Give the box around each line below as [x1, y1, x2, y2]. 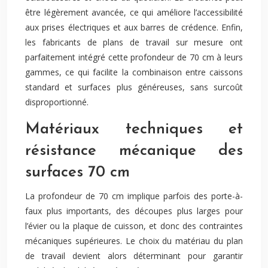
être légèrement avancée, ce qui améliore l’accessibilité [25, 7, 243, 18]
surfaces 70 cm [25, 165, 130, 181]
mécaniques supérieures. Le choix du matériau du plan [25, 235, 243, 246]
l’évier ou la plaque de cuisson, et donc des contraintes [25, 220, 243, 232]
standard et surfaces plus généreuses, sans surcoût [25, 81, 243, 93]
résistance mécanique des [25, 143, 243, 159]
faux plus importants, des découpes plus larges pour [25, 205, 243, 217]
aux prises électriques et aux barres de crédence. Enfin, [25, 22, 243, 33]
